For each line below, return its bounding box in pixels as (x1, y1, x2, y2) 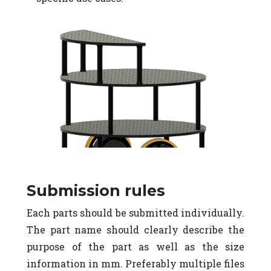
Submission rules (27, 181, 165, 200)
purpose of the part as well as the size (27, 240, 244, 253)
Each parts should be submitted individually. (27, 206, 244, 219)
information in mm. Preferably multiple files (27, 256, 244, 270)
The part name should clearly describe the (27, 223, 244, 236)
